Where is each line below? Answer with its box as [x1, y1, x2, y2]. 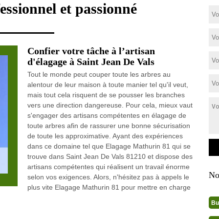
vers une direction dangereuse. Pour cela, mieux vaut [27, 101, 193, 109]
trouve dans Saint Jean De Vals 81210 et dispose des [27, 153, 193, 160]
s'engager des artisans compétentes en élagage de [27, 111, 186, 119]
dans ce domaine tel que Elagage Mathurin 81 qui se [27, 142, 191, 150]
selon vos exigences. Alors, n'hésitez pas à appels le [27, 173, 189, 181]
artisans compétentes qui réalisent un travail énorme [27, 163, 190, 171]
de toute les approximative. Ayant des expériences [27, 132, 183, 140]
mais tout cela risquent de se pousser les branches [27, 91, 185, 99]
